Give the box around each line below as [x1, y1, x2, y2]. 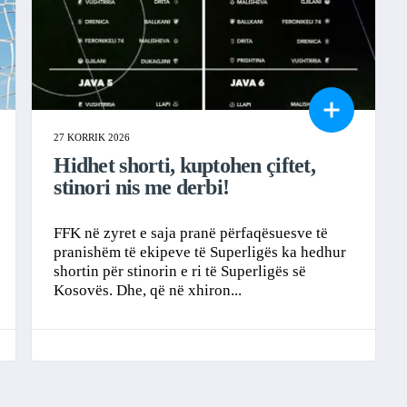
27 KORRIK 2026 [54, 131, 131, 143]
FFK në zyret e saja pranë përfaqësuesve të [54, 223, 329, 242]
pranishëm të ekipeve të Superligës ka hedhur [54, 243, 347, 261]
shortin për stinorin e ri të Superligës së [54, 262, 307, 280]
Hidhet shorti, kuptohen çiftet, [54, 153, 316, 177]
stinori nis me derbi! [54, 174, 230, 199]
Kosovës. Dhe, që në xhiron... [54, 281, 243, 299]
